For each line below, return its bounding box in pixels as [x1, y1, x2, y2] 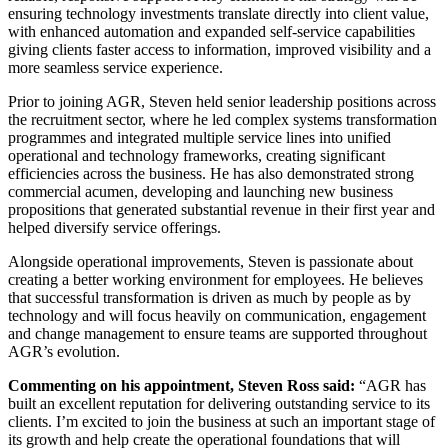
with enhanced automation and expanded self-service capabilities [8, 22, 415, 40]
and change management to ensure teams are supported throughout [8, 324, 427, 342]
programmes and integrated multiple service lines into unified [8, 128, 391, 146]
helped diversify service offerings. [8, 218, 221, 236]
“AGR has [355, 376, 426, 394]
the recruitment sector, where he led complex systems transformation [8, 110, 437, 128]
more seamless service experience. [8, 58, 223, 76]
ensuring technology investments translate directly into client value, [8, 4, 429, 22]
